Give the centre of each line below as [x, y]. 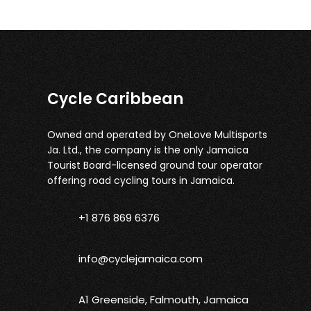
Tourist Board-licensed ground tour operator [155, 165]
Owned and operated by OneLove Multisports [158, 135]
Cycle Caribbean [116, 99]
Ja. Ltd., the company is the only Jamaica [148, 150]
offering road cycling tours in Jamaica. [141, 180]
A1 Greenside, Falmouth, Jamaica [164, 300]
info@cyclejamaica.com [141, 259]
